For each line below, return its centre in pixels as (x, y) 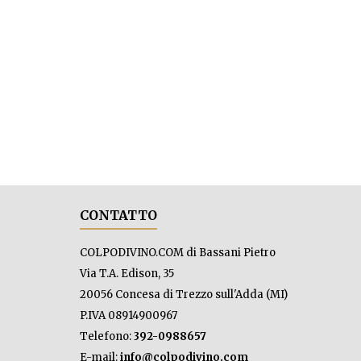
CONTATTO (118, 215)
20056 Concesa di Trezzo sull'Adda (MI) (183, 295)
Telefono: (106, 336)
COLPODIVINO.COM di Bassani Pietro (177, 253)
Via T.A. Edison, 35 (127, 274)
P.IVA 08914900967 (128, 315)
